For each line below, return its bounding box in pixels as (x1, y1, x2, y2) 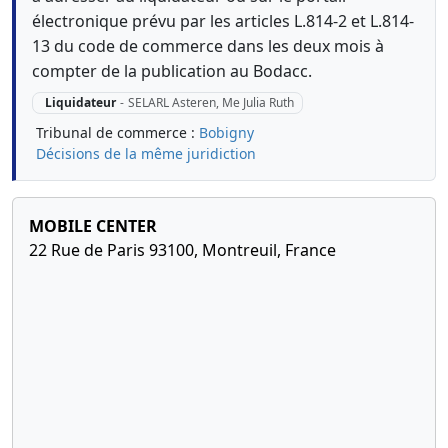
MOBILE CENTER (29, 215, 157, 238)
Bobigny (199, 123, 254, 143)
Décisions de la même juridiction (36, 144, 256, 164)
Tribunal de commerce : (36, 123, 199, 143)
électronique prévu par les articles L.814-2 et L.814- (32, 10, 414, 32)
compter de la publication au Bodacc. (32, 60, 312, 82)
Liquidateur (44, 94, 116, 112)
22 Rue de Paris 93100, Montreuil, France (29, 239, 336, 262)
